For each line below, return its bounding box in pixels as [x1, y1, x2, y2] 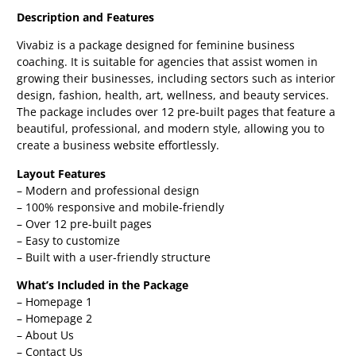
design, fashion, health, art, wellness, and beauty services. [17, 87, 330, 103]
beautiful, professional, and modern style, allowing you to [17, 121, 325, 137]
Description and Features [17, 9, 155, 25]
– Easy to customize [17, 232, 121, 248]
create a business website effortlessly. [17, 137, 220, 153]
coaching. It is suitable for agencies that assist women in [17, 54, 319, 70]
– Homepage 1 [17, 294, 93, 310]
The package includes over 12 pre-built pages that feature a [17, 104, 336, 120]
